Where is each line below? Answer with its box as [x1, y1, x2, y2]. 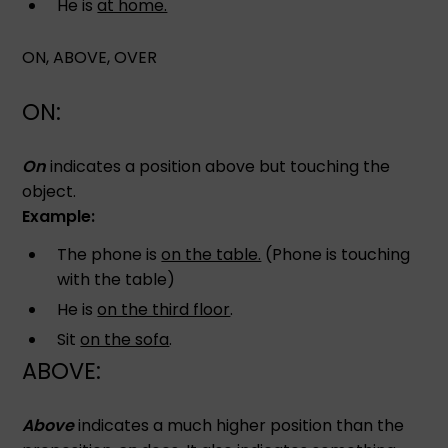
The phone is [57, 242, 162, 266]
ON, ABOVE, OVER [22, 45, 162, 69]
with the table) [57, 267, 176, 291]
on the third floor [97, 297, 231, 321]
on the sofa [80, 327, 170, 351]
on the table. [161, 242, 262, 266]
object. [22, 179, 77, 203]
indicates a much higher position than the [74, 413, 405, 437]
